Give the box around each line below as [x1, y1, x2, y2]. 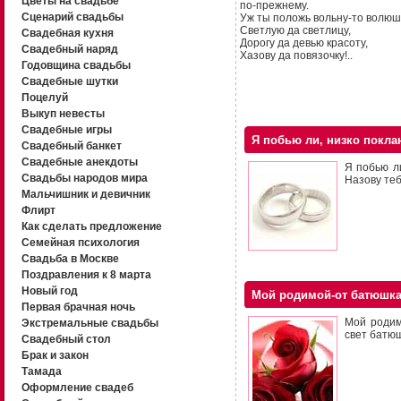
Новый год [21, 285, 78, 297]
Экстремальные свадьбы [21, 317, 158, 329]
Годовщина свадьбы [21, 59, 131, 72]
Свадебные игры [21, 124, 112, 136]
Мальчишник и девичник [21, 188, 150, 200]
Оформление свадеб [21, 381, 133, 394]
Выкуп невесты [21, 107, 105, 120]
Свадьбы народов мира [21, 172, 148, 184]
